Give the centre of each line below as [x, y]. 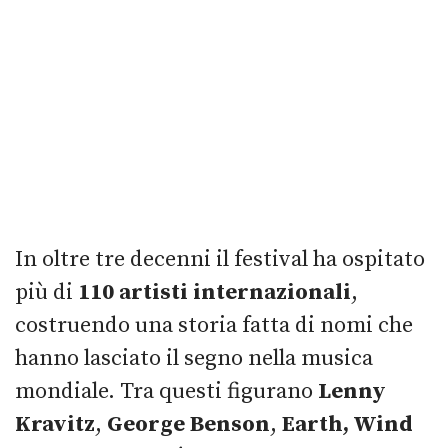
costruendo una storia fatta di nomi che [214, 326]
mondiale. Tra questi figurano [166, 392]
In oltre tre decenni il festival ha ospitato [220, 260]
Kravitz [55, 425]
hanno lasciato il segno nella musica [194, 359]
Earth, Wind [347, 425]
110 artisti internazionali [214, 293]
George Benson [188, 425]
